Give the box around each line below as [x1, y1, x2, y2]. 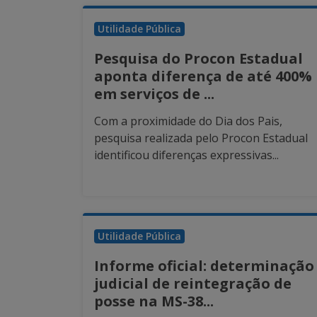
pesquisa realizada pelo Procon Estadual [94, 130, 308, 146]
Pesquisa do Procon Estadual [94, 49, 303, 69]
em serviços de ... [94, 84, 214, 104]
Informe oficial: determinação [94, 256, 314, 276]
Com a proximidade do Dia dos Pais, [94, 113, 282, 129]
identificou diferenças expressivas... [94, 147, 279, 163]
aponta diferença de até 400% [94, 67, 312, 86]
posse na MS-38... [94, 292, 214, 311]
